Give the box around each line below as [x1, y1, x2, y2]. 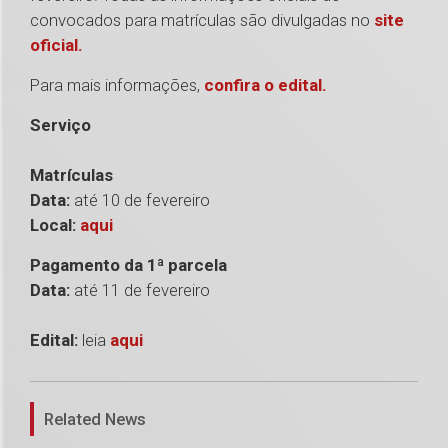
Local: [30, 215, 80, 236]
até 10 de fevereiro [70, 190, 210, 211]
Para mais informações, [30, 75, 204, 96]
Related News [44, 409, 146, 430]
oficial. [30, 35, 83, 56]
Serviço [30, 115, 91, 136]
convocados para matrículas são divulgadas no [30, 10, 374, 31]
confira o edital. [204, 75, 327, 96]
